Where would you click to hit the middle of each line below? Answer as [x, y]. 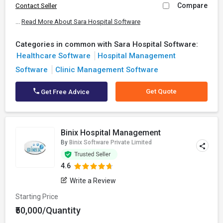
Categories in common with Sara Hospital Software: [107, 44]
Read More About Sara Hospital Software [81, 22]
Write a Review [93, 181]
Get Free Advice [65, 92]
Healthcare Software [53, 56]
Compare [192, 5]
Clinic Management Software [107, 70]
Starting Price [37, 197]
